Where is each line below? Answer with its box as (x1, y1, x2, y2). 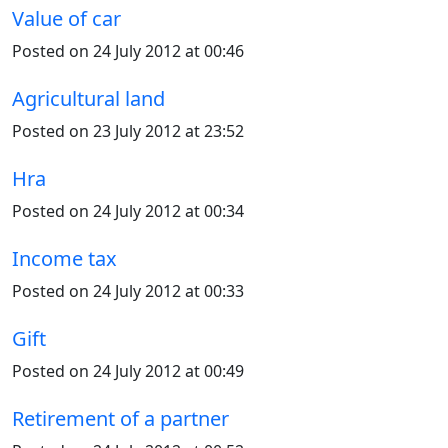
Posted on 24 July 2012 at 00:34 (12, 200, 244, 222)
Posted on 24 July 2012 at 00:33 (12, 280, 244, 302)
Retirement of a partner (12, 405, 229, 432)
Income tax (12, 245, 117, 272)
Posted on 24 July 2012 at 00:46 (12, 40, 244, 62)
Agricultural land (12, 85, 165, 112)
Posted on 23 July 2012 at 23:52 (12, 120, 244, 142)
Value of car (12, 5, 121, 32)
